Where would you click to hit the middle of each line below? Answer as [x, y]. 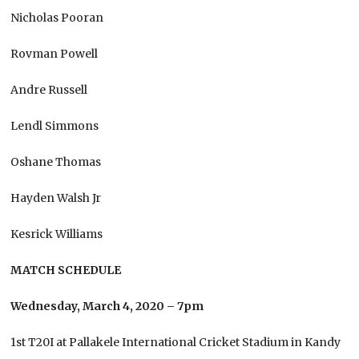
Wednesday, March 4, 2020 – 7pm [107, 306]
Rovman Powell [54, 53]
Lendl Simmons [55, 125]
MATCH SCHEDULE [66, 270]
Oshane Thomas [56, 161]
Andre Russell [49, 89]
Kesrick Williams [57, 234]
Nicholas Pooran [57, 17]
